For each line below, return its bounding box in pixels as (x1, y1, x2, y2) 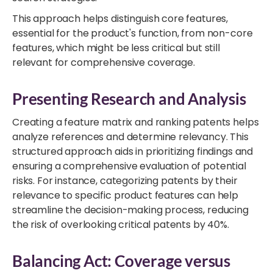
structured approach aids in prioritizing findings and (12, 144, 253, 158)
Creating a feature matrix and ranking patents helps (12, 115, 259, 129)
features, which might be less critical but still (12, 40, 220, 55)
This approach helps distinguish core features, (12, 11, 229, 26)
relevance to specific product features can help (12, 188, 238, 202)
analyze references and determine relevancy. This (12, 129, 249, 144)
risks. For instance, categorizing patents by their (12, 173, 238, 188)
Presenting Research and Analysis (12, 88, 246, 108)
